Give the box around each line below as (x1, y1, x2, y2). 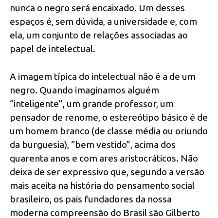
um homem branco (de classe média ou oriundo (10, 126, 208, 137)
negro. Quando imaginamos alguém (10, 85, 159, 96)
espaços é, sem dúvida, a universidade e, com (10, 16, 197, 27)
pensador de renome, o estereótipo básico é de (10, 112, 208, 123)
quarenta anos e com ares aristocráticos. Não (10, 153, 198, 164)
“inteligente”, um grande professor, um (10, 98, 174, 109)
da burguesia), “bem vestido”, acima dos (10, 139, 176, 150)
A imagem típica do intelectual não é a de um (10, 71, 196, 82)
